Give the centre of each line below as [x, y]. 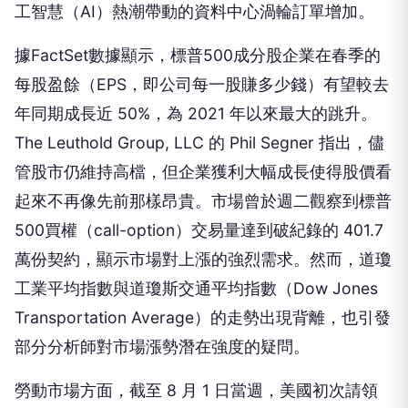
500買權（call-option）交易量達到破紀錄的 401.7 [199, 230]
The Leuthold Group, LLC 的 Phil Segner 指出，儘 [199, 143]
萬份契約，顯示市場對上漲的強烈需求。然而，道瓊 [203, 259]
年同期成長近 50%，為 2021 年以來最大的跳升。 [196, 113]
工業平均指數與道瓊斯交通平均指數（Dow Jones [196, 288]
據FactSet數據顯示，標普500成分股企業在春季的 [198, 55]
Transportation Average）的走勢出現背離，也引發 [203, 317]
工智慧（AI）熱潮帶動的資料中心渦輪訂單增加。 [194, 11]
